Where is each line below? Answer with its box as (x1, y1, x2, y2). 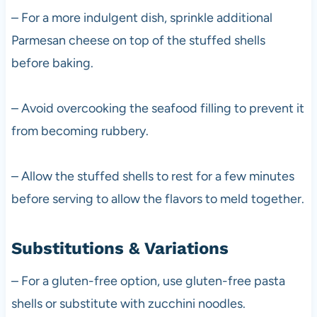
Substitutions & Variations (11, 238, 229, 258)
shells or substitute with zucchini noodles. (11, 295, 246, 311)
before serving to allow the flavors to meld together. (11, 190, 304, 207)
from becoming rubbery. (11, 122, 149, 139)
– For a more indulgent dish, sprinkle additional (11, 9, 272, 25)
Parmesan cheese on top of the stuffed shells (11, 32, 265, 48)
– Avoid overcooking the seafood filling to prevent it (11, 100, 304, 116)
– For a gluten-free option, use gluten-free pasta (11, 272, 285, 289)
